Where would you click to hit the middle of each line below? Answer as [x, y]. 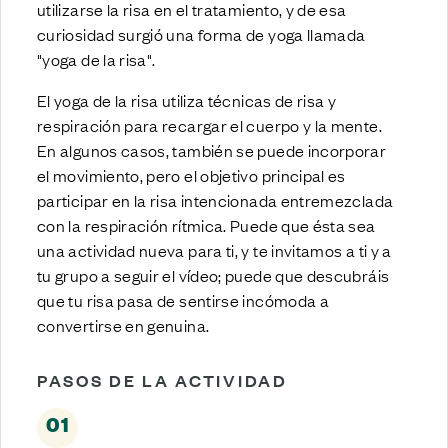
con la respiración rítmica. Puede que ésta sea [206, 224]
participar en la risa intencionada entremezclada [215, 199]
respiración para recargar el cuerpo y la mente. [209, 124]
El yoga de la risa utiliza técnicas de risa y [187, 99]
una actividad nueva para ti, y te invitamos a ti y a [214, 249]
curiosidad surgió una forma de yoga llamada [201, 33]
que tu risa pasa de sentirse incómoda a [183, 299]
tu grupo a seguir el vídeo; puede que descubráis [213, 274]
